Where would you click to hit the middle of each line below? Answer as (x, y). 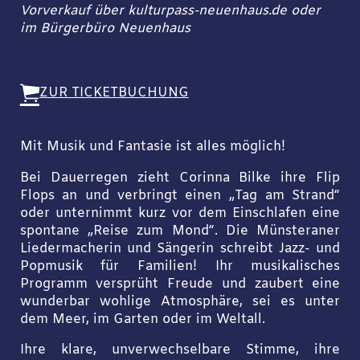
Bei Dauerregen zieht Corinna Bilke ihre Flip (180, 178)
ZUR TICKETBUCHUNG (114, 94)
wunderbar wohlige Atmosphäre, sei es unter (180, 302)
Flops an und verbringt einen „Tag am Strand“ (180, 196)
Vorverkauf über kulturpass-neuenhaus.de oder (170, 11)
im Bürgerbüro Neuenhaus (105, 29)
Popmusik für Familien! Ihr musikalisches (180, 266)
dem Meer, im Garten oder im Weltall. (142, 319)
